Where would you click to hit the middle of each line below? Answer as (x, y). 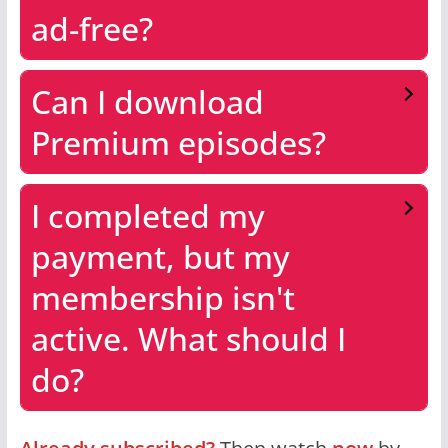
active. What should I (188, 338)
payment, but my (160, 256)
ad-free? (91, 28)
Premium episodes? (178, 142)
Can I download (147, 101)
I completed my (147, 215)
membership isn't (162, 297)
